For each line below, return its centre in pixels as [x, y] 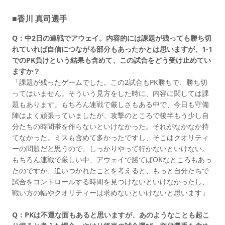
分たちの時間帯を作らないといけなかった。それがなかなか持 [110, 126]
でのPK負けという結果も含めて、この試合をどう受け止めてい [111, 60]
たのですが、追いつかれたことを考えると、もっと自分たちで [110, 170]
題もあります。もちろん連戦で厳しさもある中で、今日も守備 [110, 104]
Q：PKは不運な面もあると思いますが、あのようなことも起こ [111, 214]
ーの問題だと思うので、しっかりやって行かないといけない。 [110, 148]
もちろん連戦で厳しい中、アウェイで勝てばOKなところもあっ [112, 159]
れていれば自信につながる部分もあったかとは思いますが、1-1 [112, 49]
